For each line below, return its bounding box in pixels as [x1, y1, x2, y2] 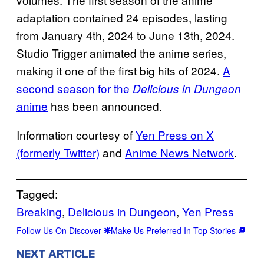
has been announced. [48, 98, 162, 114]
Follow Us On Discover [16, 225, 104, 237]
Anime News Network [125, 144, 234, 161]
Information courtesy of [16, 127, 136, 143]
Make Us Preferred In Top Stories [111, 225, 238, 237]
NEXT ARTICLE [16, 247, 95, 261]
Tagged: [16, 186, 58, 202]
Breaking [16, 203, 62, 220]
